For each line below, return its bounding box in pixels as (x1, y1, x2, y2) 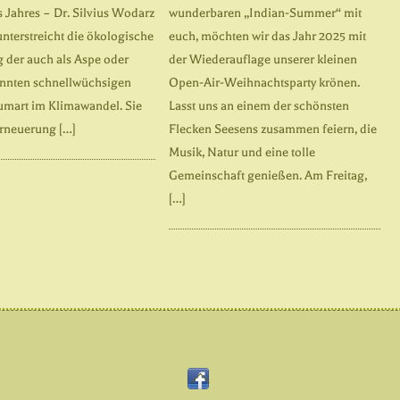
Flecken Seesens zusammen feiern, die (168, 121, 377, 137)
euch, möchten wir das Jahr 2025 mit (168, 28, 366, 44)
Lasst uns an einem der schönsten (168, 97, 349, 113)
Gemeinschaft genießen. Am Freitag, (168, 167, 367, 183)
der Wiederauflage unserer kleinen (168, 51, 357, 67)
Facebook (208, 369, 262, 385)
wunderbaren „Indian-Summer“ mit (168, 4, 362, 21)
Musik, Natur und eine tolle (168, 144, 315, 160)
